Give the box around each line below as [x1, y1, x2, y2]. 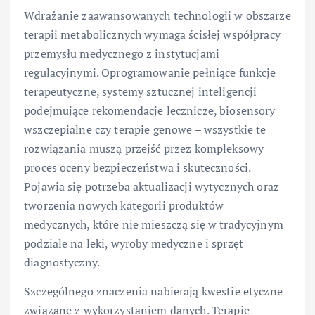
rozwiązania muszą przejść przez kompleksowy [24, 141, 264, 157]
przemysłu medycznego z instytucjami [24, 46, 220, 62]
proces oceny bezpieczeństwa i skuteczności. [24, 160, 251, 176]
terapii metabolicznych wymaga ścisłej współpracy [24, 27, 281, 43]
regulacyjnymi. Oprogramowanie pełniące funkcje [24, 65, 276, 81]
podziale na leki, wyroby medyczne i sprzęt [24, 236, 243, 252]
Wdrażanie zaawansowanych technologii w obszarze [24, 8, 291, 24]
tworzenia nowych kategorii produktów [24, 198, 224, 214]
